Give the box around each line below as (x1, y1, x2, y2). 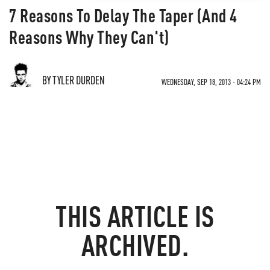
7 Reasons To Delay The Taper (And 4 (9, 4, 237, 27)
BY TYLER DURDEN (42, 73, 105, 87)
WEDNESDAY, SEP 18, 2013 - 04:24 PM (162, 77, 261, 87)
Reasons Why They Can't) (9, 25, 169, 48)
